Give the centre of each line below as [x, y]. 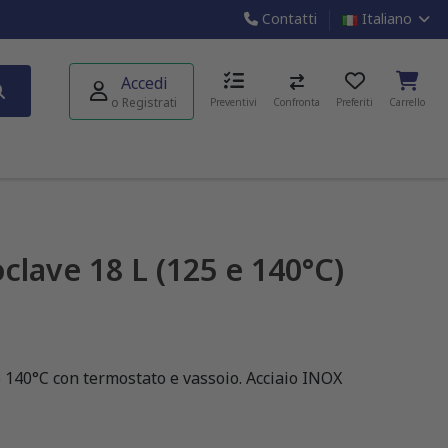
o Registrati [144, 102]
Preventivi [233, 102]
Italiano [386, 18]
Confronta [296, 102]
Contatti [287, 18]
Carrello [407, 102]
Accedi [144, 82]
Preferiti [354, 102]
